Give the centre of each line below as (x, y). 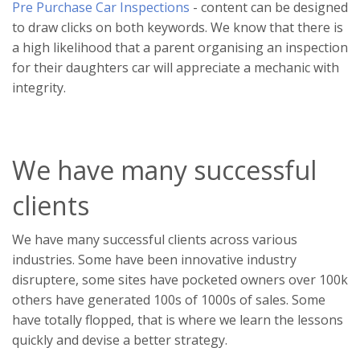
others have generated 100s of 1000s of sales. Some (169, 300)
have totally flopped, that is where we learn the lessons (178, 320)
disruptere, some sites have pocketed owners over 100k (180, 280)
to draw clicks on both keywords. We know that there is (178, 27)
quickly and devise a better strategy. (120, 340)
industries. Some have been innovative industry (154, 260)
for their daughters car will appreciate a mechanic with (176, 67)
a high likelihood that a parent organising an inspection (180, 47)
